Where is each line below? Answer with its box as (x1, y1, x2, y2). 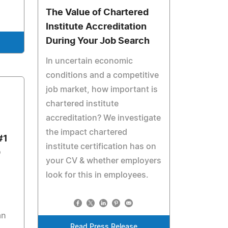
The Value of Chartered (46, 8, 149, 17)
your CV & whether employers (46, 157, 162, 165)
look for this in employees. (46, 171, 149, 179)
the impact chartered (46, 128, 128, 136)
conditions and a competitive (46, 71, 159, 79)
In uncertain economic (46, 57, 133, 65)
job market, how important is (46, 85, 158, 94)
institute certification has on (46, 142, 157, 151)
